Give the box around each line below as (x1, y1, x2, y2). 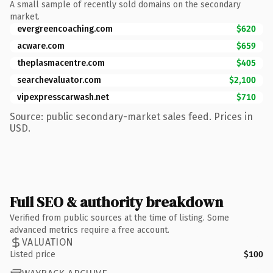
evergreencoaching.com (17, 23, 113, 34)
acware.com (17, 40, 65, 51)
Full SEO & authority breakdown (10, 191, 223, 212)
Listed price (10, 249, 55, 260)
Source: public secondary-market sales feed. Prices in (10, 110, 253, 122)
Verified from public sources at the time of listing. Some (10, 212, 229, 223)
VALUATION (22, 236, 74, 248)
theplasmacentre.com (17, 57, 105, 68)
